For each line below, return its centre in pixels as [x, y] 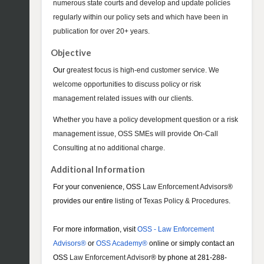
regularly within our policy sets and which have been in [141, 17]
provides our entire [83, 201]
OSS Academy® [122, 244]
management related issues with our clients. [123, 99]
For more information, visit [95, 230]
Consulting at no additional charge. [109, 148]
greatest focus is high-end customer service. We [143, 70]
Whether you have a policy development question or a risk [146, 120]
